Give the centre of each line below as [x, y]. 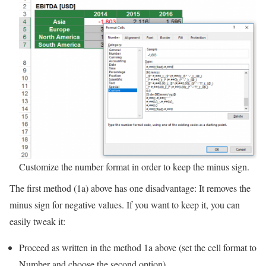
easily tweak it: [37, 221]
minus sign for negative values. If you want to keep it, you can [125, 204]
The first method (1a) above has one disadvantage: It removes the [130, 188]
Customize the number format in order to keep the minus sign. [134, 166]
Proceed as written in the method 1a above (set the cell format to [138, 247]
